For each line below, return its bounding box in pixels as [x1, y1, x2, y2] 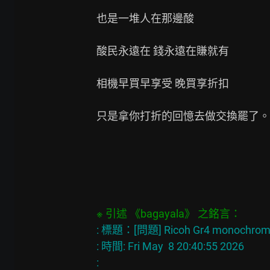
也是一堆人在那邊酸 [96, 11, 194, 25]
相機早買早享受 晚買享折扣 [96, 77, 229, 90]
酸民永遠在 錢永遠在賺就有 [96, 44, 229, 57]
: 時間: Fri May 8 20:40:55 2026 [96, 239, 244, 253]
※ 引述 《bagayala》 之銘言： [96, 207, 241, 220]
